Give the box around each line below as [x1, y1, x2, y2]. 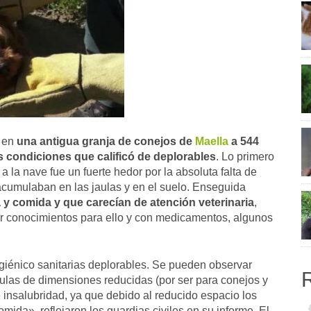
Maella [195, 135, 228, 147]
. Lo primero [216, 151, 274, 162]
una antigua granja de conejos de [17, 135, 195, 147]
